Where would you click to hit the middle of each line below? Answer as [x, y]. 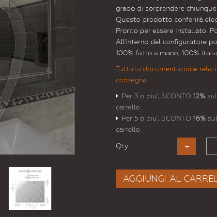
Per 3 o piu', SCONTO [157, 96]
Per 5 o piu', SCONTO [157, 118]
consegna [131, 80]
